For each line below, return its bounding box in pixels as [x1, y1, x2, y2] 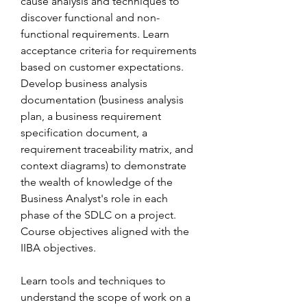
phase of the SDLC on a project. [21, 208, 176, 221]
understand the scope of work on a [21, 291, 191, 304]
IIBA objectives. [21, 241, 96, 254]
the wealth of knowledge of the [21, 175, 173, 188]
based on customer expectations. [21, 60, 184, 73]
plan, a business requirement [21, 110, 161, 123]
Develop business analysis [21, 77, 147, 90]
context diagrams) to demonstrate [21, 159, 186, 172]
